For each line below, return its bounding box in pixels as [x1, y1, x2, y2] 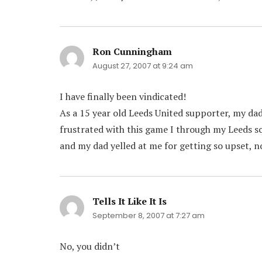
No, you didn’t [60, 240, 120, 253]
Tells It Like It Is [92, 195, 167, 208]
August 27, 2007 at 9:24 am [92, 60, 193, 72]
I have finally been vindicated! [60, 90, 186, 104]
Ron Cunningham [92, 45, 172, 58]
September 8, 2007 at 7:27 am [92, 210, 205, 222]
